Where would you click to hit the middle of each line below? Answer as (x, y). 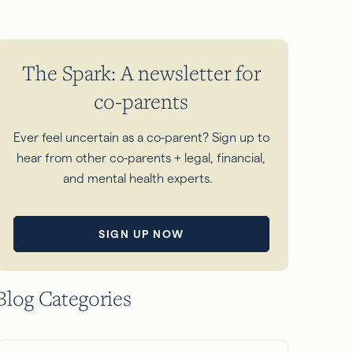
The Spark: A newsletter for (141, 73)
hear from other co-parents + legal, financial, (141, 158)
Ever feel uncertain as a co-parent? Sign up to (141, 138)
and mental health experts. (141, 179)
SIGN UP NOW (141, 234)
